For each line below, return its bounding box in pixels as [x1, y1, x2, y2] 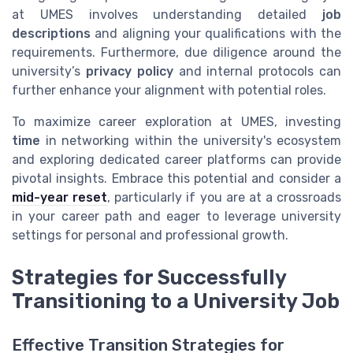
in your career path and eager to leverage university [12, 208, 341, 224]
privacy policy [85, 63, 173, 79]
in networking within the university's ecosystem [40, 132, 341, 148]
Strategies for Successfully [12, 265, 286, 289]
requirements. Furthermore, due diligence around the [12, 44, 341, 60]
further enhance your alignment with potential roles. [12, 82, 326, 98]
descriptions [12, 25, 91, 41]
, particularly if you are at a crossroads [107, 189, 341, 205]
